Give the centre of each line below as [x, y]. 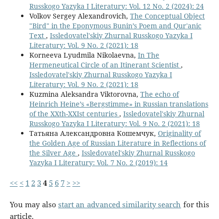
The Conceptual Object [167, 16]
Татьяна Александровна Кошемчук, [93, 133]
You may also [34, 204]
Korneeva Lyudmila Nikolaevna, [83, 55]
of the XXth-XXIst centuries [74, 113]
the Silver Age [53, 153]
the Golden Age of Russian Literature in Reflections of [117, 143]
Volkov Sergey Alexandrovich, [79, 16]
